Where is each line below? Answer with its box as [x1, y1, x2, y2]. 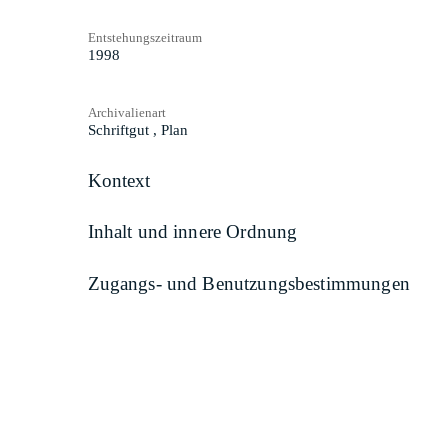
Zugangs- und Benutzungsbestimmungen [87, 272, 410, 294]
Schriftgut [87, 121, 149, 138]
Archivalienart [87, 104, 166, 120]
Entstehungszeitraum [87, 29, 202, 45]
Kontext [87, 169, 151, 191]
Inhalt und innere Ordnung [87, 221, 298, 243]
